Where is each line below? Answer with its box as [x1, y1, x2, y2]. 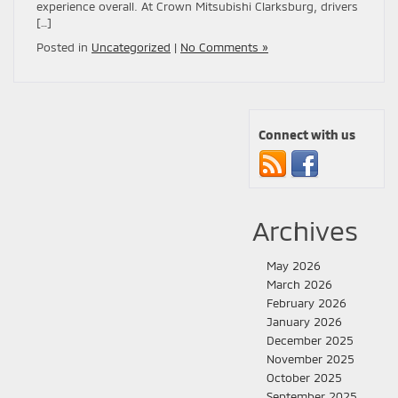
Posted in [36, 39, 92, 54]
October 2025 [267, 370, 342, 385]
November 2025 [267, 351, 354, 366]
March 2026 [267, 276, 332, 291]
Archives [252, 213, 358, 246]
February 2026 [267, 295, 346, 310]
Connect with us [259, 126, 355, 142]
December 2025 [267, 332, 354, 347]
